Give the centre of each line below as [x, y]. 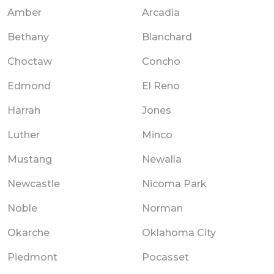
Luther [24, 135]
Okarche [28, 232]
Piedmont [32, 257]
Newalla [162, 159]
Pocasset [165, 257]
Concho [161, 61]
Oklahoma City [179, 232]
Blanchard [167, 37]
